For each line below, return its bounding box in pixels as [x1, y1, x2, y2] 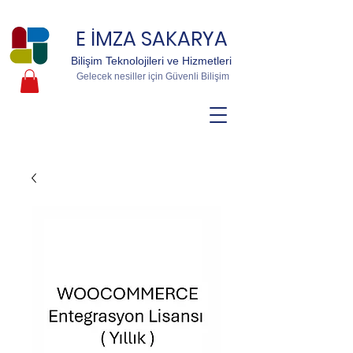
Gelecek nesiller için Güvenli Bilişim [74, 71, 229, 82]
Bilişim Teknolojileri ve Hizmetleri [71, 54, 232, 67]
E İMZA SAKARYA [76, 25, 228, 53]
